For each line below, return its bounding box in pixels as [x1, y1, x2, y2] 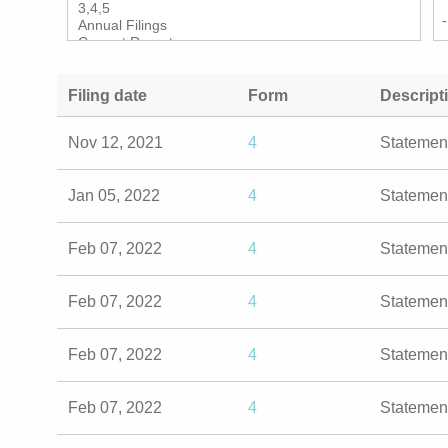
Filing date [68, 83, 151, 104]
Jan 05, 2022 [68, 183, 169, 204]
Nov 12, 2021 [68, 130, 167, 151]
